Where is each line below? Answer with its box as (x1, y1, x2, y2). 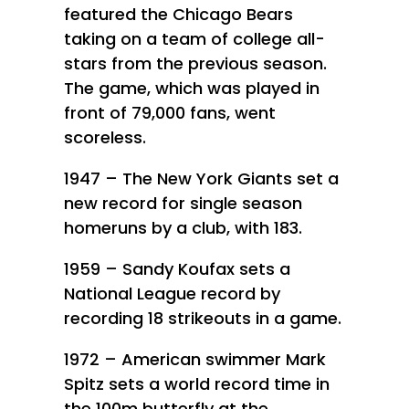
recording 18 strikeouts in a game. (63, 306, 341, 330)
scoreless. (63, 125, 146, 149)
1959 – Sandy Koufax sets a (63, 257, 290, 280)
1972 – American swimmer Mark (63, 347, 326, 371)
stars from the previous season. (63, 51, 327, 75)
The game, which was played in (63, 76, 320, 100)
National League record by (63, 281, 280, 305)
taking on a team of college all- (63, 26, 325, 50)
